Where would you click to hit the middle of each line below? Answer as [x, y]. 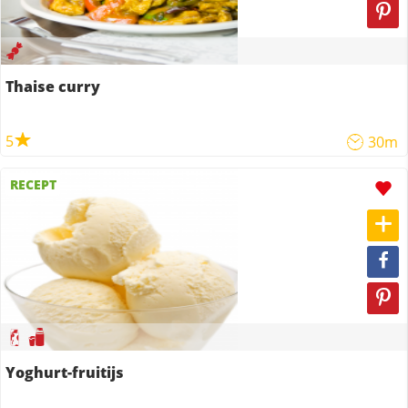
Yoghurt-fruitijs [65, 372]
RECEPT [33, 184]
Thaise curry [53, 87]
